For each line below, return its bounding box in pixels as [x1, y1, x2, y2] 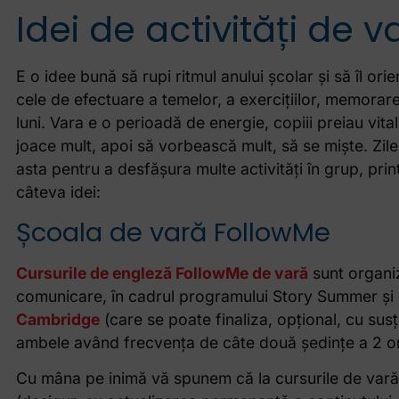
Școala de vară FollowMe [15, 214, 330, 250]
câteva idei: [15, 183, 101, 202]
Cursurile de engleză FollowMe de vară [15, 263, 308, 282]
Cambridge [15, 309, 100, 329]
